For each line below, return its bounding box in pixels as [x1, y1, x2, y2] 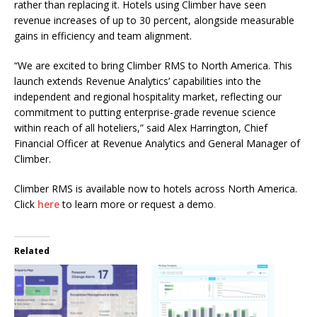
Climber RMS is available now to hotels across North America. [14, 181, 297, 195]
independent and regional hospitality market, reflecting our [14, 89, 282, 103]
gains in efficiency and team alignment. [14, 28, 195, 42]
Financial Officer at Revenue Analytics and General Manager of [14, 136, 300, 150]
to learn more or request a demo [59, 197, 214, 211]
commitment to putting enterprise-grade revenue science [14, 105, 276, 119]
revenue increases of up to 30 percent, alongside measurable [14, 13, 294, 27]
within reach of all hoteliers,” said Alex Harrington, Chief [14, 120, 267, 134]
